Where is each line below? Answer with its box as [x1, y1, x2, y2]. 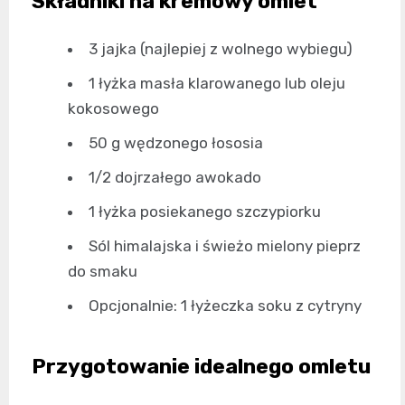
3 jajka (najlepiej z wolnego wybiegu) [89, 40, 353, 59]
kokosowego [68, 99, 159, 118]
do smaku [68, 262, 137, 281]
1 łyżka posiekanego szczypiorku [89, 202, 321, 221]
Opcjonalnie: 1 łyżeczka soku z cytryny [89, 297, 362, 316]
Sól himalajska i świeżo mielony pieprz [89, 237, 361, 256]
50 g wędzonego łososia [89, 134, 263, 153]
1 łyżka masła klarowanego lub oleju [89, 74, 345, 93]
